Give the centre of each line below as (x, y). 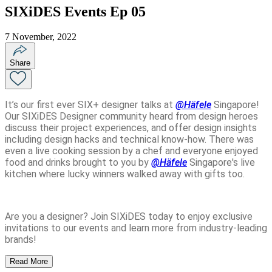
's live (243, 163)
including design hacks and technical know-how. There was (129, 140)
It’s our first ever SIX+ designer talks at (90, 105)
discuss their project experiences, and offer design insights (131, 128)
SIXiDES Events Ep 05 (75, 11)
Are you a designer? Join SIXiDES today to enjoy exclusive (129, 217)
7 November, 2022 (41, 37)
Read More (29, 262)
